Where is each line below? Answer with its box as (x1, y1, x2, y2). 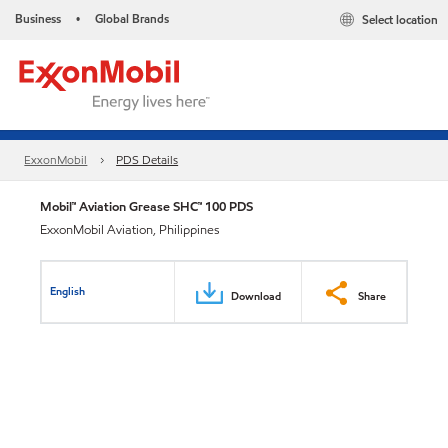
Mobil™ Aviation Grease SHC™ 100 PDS (40, 197, 253, 216)
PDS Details (116, 151, 179, 169)
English (50, 282, 86, 299)
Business (15, 10, 61, 27)
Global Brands (95, 10, 169, 27)
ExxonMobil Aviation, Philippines (40, 221, 220, 239)
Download (231, 287, 281, 304)
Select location (362, 11, 438, 29)
